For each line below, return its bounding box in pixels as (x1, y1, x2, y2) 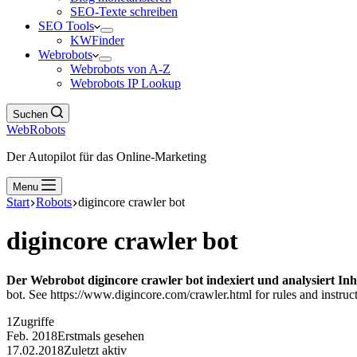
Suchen (13, 108, 48, 120)
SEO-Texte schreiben (70, 5, 178, 18)
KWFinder (70, 33, 124, 47)
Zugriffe (13, 314, 54, 328)
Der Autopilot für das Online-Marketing (6, 150, 206, 163)
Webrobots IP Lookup (70, 76, 181, 90)
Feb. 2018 (6, 328, 57, 343)
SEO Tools (38, 19, 94, 33)
